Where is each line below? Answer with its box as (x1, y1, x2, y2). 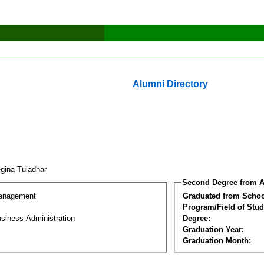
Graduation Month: (183, 236, 251, 245)
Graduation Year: (183, 225, 244, 234)
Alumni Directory (133, 79, 208, 89)
